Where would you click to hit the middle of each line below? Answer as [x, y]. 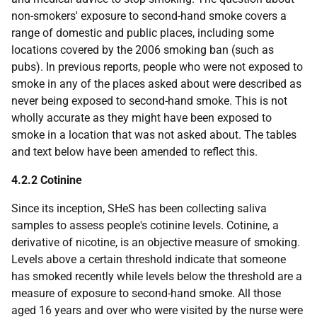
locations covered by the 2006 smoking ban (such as [143, 50]
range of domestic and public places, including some [143, 33]
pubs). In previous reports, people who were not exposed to [157, 67]
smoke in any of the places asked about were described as [156, 84]
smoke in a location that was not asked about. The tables [154, 135]
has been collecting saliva [201, 208]
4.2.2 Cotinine [47, 180]
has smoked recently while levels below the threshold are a [157, 276]
